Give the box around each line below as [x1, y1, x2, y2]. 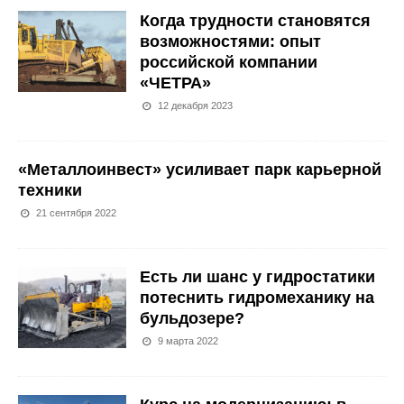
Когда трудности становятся [140, 12, 371, 31]
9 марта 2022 [158, 335, 219, 347]
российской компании [140, 53, 317, 72]
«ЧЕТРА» [140, 74, 211, 93]
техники [18, 181, 82, 200]
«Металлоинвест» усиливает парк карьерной [18, 161, 381, 179]
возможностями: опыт [140, 32, 321, 51]
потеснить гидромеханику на [140, 289, 374, 308]
